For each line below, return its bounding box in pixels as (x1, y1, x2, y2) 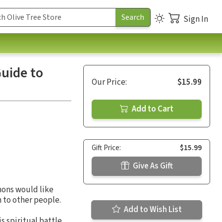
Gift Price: (92, 142, 121, 153)
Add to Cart (130, 103, 173, 115)
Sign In (183, 13, 208, 25)
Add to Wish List (122, 203, 182, 216)
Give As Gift (131, 160, 173, 172)
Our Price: (92, 76, 127, 88)
